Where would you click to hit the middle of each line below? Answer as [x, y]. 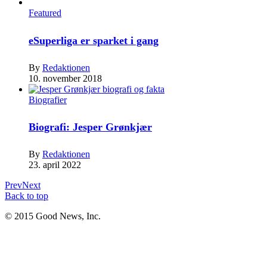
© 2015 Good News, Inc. [53, 216]
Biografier [48, 100]
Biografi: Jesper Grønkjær [90, 127]
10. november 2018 [65, 78]
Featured [45, 13]
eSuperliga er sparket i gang [94, 40]
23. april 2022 [55, 165]
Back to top [27, 196]
